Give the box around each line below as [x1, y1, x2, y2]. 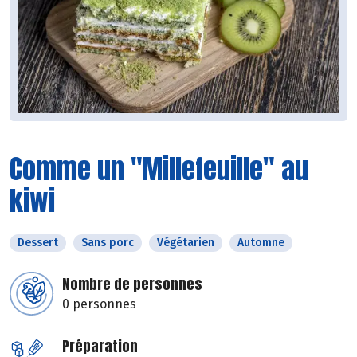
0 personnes [62, 296, 136, 312]
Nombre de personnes [62, 273, 202, 296]
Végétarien [157, 236, 214, 250]
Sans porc [81, 236, 134, 250]
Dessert [18, 236, 58, 250]
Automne [237, 236, 284, 250]
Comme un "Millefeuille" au [10, 148, 308, 190]
